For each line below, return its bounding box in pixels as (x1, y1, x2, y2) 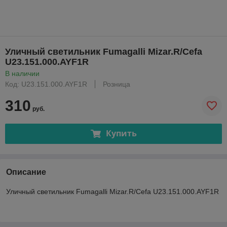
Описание (6, 167, 46, 176)
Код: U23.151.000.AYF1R (5, 80, 87, 88)
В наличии (5, 69, 40, 78)
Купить (105, 128, 137, 139)
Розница (103, 80, 130, 88)
